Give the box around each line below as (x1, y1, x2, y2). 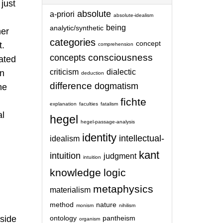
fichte (120, 96, 146, 108)
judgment (103, 152, 136, 160)
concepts (49, 53, 86, 63)
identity (82, 131, 116, 144)
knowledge (49, 167, 101, 178)
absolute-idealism (113, 12, 153, 18)
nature (96, 201, 116, 209)
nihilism (118, 203, 135, 208)
